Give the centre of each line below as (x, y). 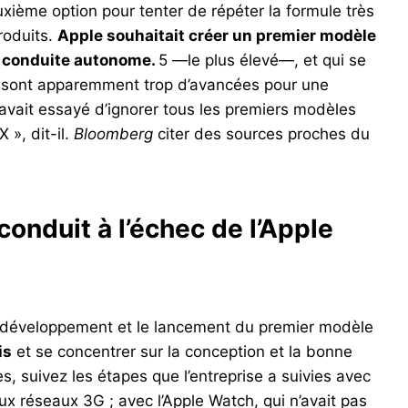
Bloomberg (113, 134)
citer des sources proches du (261, 134)
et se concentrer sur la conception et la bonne (182, 352)
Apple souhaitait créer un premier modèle (217, 36)
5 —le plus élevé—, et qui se (262, 61)
